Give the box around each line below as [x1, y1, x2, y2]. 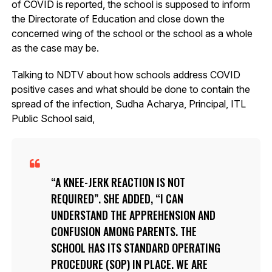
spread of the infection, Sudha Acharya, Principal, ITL [11, 97, 246, 110]
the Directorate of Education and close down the [11, 12, 225, 25]
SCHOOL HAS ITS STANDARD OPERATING [50, 239, 220, 256]
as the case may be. [11, 41, 99, 54]
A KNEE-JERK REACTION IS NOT [55, 174, 185, 190]
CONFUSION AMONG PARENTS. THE [50, 223, 197, 239]
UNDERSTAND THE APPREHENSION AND [50, 206, 216, 223]
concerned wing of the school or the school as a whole [11, 27, 253, 39]
